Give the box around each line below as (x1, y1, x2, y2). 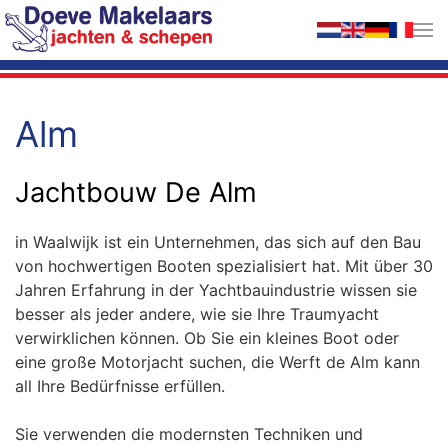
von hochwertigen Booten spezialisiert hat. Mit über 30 (15, 256, 433, 276)
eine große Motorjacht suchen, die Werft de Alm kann (15, 352, 420, 372)
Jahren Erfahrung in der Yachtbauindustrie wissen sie (15, 280, 417, 300)
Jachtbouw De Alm (15, 176, 257, 209)
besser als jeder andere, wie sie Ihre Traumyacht (15, 304, 379, 324)
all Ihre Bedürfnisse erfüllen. (15, 376, 225, 396)
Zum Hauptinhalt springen (45, 47, 240, 67)
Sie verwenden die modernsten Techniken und (15, 424, 363, 444)
